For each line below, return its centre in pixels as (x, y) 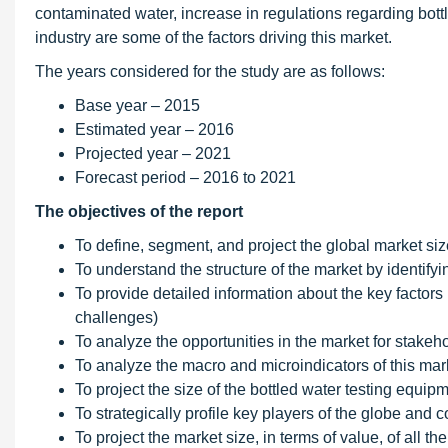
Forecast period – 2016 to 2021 (185, 177)
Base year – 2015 (137, 105)
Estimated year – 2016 (154, 129)
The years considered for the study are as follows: (210, 71)
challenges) (116, 317)
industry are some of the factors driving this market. (213, 37)
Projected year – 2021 (153, 153)
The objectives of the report (139, 211)
